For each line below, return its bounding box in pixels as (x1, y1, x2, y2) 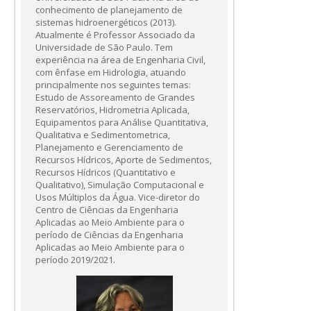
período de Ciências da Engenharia (35, 228, 183, 242)
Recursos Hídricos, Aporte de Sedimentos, (35, 153, 212, 167)
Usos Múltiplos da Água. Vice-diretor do (35, 191, 200, 204)
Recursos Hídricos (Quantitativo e (35, 166, 176, 179)
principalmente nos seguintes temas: (35, 78, 191, 92)
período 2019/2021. (35, 253, 115, 267)
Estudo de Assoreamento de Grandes (35, 91, 195, 104)
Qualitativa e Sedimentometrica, (35, 128, 170, 142)
